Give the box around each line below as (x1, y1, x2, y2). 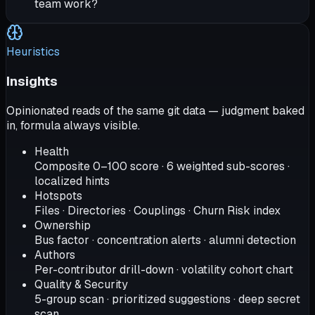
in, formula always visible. (6, 117, 140, 133)
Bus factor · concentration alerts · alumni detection (34, 232, 296, 247)
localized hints (34, 173, 110, 188)
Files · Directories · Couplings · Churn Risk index (34, 202, 281, 218)
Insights (6, 72, 58, 90)
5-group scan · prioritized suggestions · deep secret (34, 291, 300, 307)
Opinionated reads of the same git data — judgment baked (6, 103, 304, 118)
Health (34, 143, 69, 159)
